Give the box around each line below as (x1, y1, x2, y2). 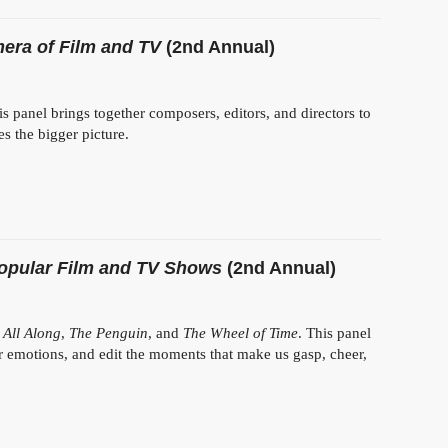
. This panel (298, 325, 371, 342)
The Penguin (69, 325, 148, 342)
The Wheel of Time (183, 325, 298, 342)
